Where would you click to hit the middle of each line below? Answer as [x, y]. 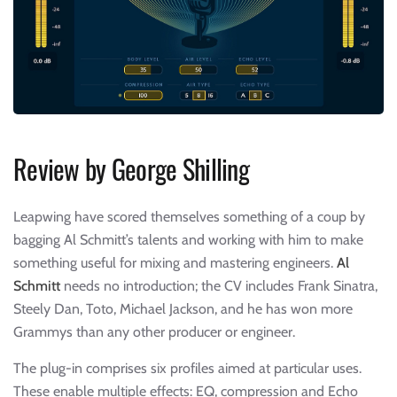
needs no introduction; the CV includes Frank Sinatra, [219, 285]
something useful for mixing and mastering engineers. [175, 262]
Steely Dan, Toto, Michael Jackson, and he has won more [183, 308]
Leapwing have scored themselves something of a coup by [189, 216]
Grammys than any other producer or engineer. [154, 331]
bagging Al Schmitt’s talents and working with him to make [188, 239]
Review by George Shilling [131, 168]
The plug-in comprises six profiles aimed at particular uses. [187, 368]
